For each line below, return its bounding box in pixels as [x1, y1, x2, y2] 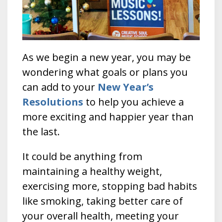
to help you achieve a [83, 95, 184, 109]
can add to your [22, 80, 98, 94]
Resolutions [22, 95, 83, 109]
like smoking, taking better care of [22, 194, 183, 208]
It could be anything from [22, 150, 142, 164]
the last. [22, 125, 62, 139]
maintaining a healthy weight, [22, 165, 162, 178]
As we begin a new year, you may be [22, 51, 191, 64]
